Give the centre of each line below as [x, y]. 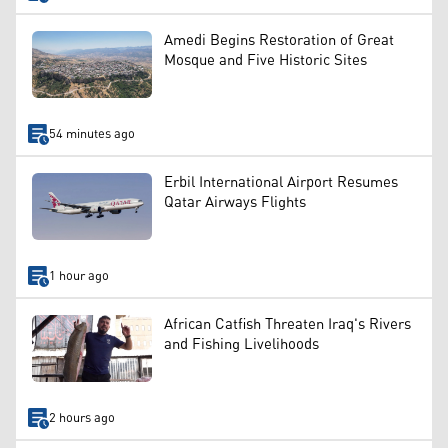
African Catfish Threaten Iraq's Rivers [287, 325]
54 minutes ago [91, 134]
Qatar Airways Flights [235, 202]
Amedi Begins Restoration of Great [279, 40]
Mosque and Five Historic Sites [265, 60]
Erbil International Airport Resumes [281, 182]
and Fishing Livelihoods [241, 345]
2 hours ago [81, 418]
